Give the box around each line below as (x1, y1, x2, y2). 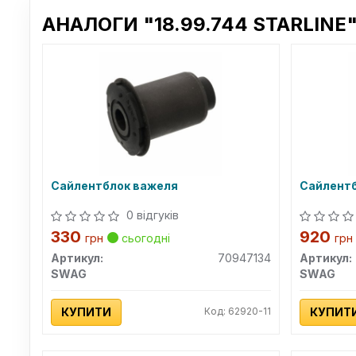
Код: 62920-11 (203, 305, 271, 317)
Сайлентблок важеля (50, 179, 178, 192)
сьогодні (118, 231, 170, 245)
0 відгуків (126, 208, 179, 222)
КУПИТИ (60, 305, 111, 319)
